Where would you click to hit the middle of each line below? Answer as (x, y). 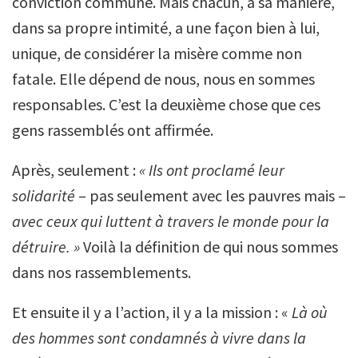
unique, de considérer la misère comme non (157, 53)
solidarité (45, 195)
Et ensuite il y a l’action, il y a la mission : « (152, 312)
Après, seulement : (76, 170)
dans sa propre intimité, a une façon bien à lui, (166, 28)
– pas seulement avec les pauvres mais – (212, 195)
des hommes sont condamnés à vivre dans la (159, 338)
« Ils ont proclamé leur (212, 170)
